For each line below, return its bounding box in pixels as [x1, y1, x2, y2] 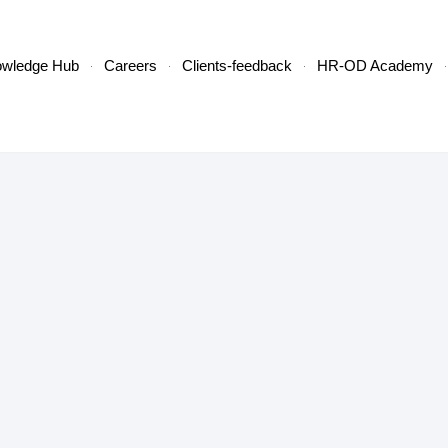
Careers [104, 57, 158, 75]
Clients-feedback [182, 57, 293, 75]
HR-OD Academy [317, 57, 434, 75]
